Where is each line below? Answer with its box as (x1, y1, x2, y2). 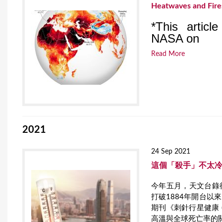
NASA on (151, 31, 200, 45)
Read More (151, 51, 185, 58)
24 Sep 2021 (151, 148, 191, 155)
